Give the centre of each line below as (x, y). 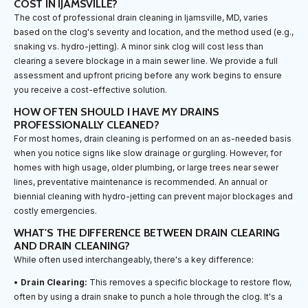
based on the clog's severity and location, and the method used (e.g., (154, 32)
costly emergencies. (55, 210)
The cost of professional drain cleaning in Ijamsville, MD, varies (141, 17)
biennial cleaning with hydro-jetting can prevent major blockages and (153, 196)
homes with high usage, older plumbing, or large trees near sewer (146, 167)
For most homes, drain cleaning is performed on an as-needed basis (153, 138)
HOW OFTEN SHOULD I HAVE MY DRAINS (117, 111)
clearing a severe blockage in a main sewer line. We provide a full (146, 60)
